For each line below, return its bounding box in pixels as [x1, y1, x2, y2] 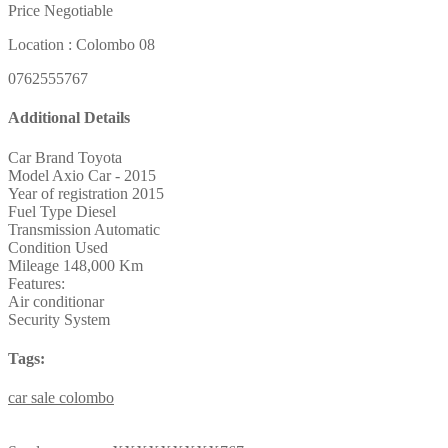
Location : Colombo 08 [8, 36, 155, 54]
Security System [8, 310, 110, 328]
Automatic [94, 220, 160, 238]
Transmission [8, 220, 91, 238]
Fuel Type [8, 202, 72, 220]
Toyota [78, 148, 122, 166]
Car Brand [8, 148, 74, 166]
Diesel [76, 202, 116, 220]
